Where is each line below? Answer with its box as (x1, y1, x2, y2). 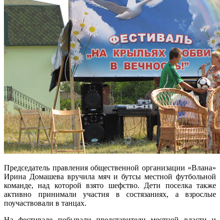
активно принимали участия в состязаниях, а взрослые (4, 190, 216, 198)
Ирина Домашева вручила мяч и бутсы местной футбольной (4, 172, 216, 181)
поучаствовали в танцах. (4, 198, 86, 207)
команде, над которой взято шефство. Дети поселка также (4, 181, 216, 190)
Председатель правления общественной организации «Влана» (4, 163, 216, 172)
